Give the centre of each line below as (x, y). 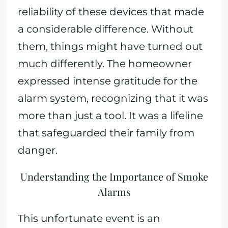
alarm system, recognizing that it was (113, 98)
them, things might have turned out (110, 46)
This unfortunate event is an (89, 218)
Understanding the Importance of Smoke (114, 176)
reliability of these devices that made (111, 12)
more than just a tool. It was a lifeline (110, 116)
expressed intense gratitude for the (108, 81)
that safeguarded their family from (106, 133)
